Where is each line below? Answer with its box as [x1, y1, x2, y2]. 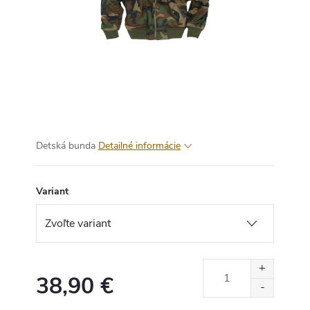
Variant [36, 185, 69, 198]
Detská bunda [36, 139, 95, 152]
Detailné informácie [98, 139, 181, 152]
